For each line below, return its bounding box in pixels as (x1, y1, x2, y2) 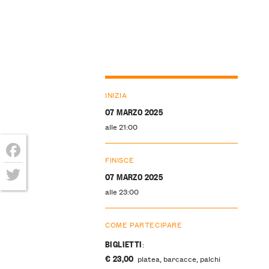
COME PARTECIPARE (104, 218, 183, 230)
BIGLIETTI (104, 237, 142, 250)
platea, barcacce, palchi (136, 253, 221, 265)
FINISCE (104, 153, 134, 165)
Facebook (4, 161, 56, 177)
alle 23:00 (104, 185, 139, 197)
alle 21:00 (104, 120, 138, 132)
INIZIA (104, 89, 127, 101)
